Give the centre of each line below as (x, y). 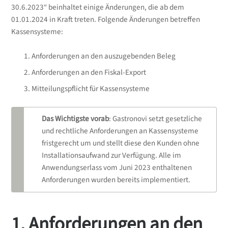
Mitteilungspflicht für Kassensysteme (90, 89)
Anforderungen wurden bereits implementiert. (116, 180)
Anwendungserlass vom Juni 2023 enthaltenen (117, 168)
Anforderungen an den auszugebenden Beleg (103, 56)
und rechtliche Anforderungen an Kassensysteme (120, 131)
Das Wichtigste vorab (76, 119)
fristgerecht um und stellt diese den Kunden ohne (121, 144)
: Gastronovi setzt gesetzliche (156, 119)
